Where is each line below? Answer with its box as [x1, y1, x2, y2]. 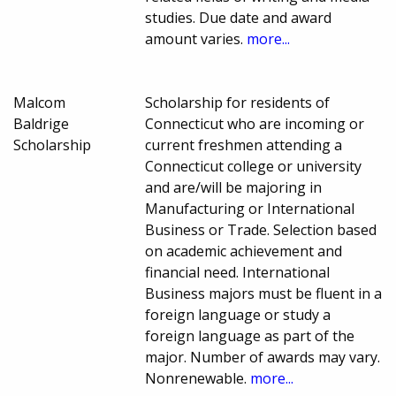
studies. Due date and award [145, 8, 332, 28]
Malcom [13, 93, 65, 113]
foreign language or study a [145, 305, 331, 325]
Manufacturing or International [145, 199, 355, 219]
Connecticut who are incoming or [145, 114, 365, 134]
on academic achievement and [145, 241, 343, 262]
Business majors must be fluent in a [145, 284, 383, 304]
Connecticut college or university [145, 156, 362, 177]
